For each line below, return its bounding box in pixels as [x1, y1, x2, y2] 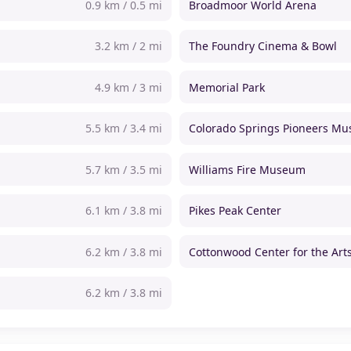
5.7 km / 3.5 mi [85, 161, 162, 177]
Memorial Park [189, 79, 266, 95]
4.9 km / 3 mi [94, 79, 162, 95]
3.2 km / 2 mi [94, 38, 162, 54]
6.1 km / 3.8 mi [85, 203, 162, 219]
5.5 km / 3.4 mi [85, 121, 162, 136]
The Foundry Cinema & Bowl [189, 38, 338, 54]
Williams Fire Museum [189, 161, 306, 177]
